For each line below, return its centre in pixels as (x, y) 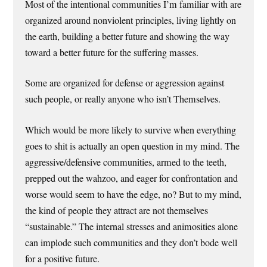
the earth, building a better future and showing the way (128, 37)
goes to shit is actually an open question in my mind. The (133, 146)
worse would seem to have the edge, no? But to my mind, (133, 194)
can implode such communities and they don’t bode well (131, 242)
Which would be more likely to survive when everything (131, 130)
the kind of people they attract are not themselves (117, 210)
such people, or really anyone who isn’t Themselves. (123, 99)
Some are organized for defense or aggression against (125, 83)
